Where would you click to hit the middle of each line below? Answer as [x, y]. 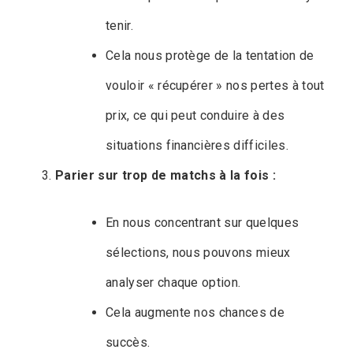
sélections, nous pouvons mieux [198, 253]
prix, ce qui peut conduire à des [195, 116]
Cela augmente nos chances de [195, 313]
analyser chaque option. [173, 283]
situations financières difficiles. [197, 146]
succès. [128, 343]
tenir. [119, 26]
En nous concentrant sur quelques [203, 223]
